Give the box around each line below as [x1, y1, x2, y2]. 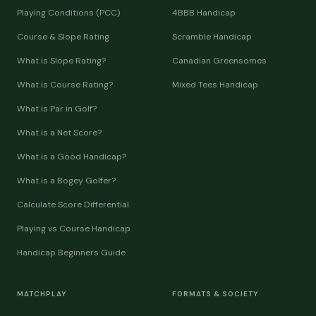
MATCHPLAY [17, 289, 67, 298]
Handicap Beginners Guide [17, 247, 126, 258]
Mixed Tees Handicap [172, 79, 258, 90]
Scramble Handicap [172, 31, 252, 42]
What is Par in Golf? [17, 103, 97, 114]
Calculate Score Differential [17, 199, 129, 210]
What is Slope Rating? [17, 55, 106, 66]
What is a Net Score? [17, 127, 102, 138]
